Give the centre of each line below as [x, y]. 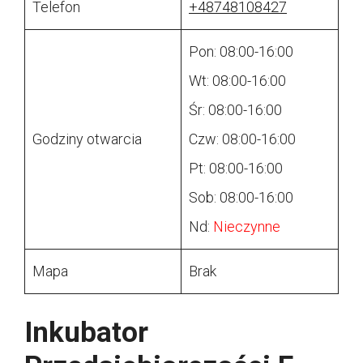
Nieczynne [247, 227]
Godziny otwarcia [87, 139]
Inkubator [86, 333]
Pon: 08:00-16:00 [241, 52]
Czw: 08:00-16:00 [242, 139]
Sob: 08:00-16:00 [241, 198]
